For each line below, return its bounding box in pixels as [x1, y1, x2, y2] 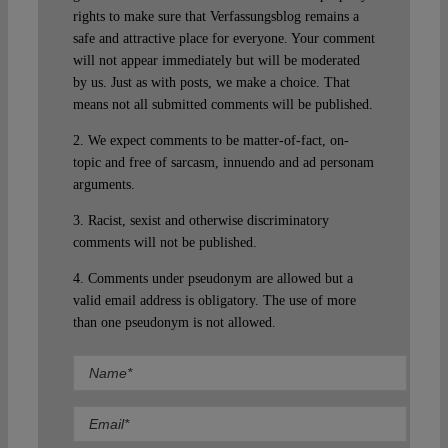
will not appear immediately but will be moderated [72, 53, 360, 69]
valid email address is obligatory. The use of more [72, 293, 356, 309]
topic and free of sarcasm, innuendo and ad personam [72, 155, 374, 171]
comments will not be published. [72, 235, 257, 251]
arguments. [72, 177, 135, 193]
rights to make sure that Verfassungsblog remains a [72, 9, 359, 25]
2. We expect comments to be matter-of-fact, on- [72, 133, 349, 149]
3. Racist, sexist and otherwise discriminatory [72, 213, 329, 229]
